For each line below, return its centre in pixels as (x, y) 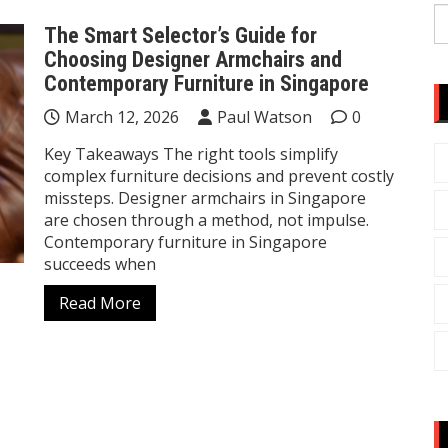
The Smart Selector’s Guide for (180, 35)
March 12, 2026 (122, 117)
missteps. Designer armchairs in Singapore (205, 198)
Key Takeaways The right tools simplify (191, 154)
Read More (100, 303)
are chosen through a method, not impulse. (206, 220)
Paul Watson (264, 117)
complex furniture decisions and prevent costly (219, 176)
